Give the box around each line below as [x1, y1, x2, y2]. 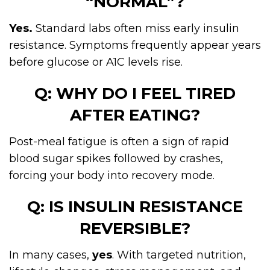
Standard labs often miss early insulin [33, 21, 239, 35]
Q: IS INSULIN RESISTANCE [27, 196, 243, 216]
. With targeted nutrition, [112, 248, 246, 262]
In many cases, [9, 248, 92, 262]
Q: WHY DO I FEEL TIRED [34, 83, 236, 103]
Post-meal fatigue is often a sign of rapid [9, 134, 229, 148]
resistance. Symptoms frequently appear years [9, 38, 261, 52]
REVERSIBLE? [80, 218, 190, 238]
